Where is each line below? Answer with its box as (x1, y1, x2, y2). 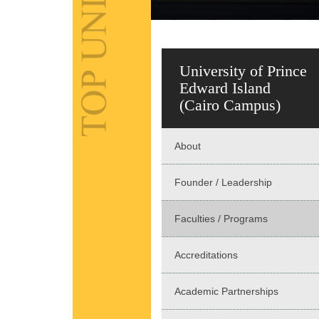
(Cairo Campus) (179, 96, 281, 115)
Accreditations (174, 249, 238, 261)
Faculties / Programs (174, 213, 268, 225)
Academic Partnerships (174, 286, 278, 298)
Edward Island (179, 79, 271, 98)
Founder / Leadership (174, 177, 272, 189)
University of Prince (179, 62, 307, 80)
